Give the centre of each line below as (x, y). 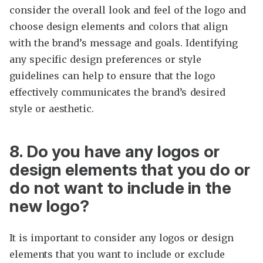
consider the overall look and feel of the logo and (128, 10)
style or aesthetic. (52, 108)
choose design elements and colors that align (119, 26)
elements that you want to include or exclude (117, 254)
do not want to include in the (120, 188)
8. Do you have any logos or (114, 152)
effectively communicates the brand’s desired (117, 92)
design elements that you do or (130, 170)
